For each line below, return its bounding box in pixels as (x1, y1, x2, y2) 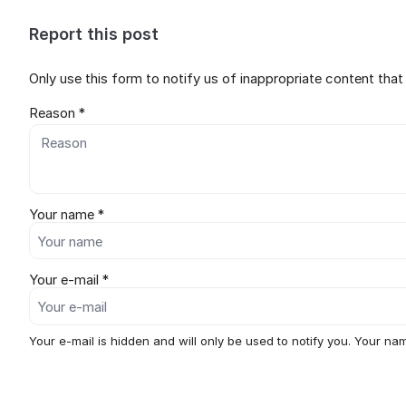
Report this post (29, 24, 159, 43)
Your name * (29, 206, 104, 223)
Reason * (29, 104, 85, 121)
